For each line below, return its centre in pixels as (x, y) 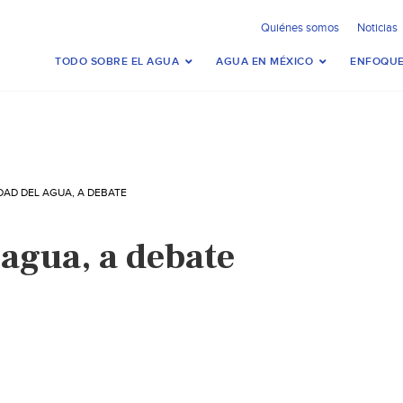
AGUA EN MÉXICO (264, 62)
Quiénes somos (300, 28)
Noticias (377, 28)
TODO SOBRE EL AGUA (117, 62)
